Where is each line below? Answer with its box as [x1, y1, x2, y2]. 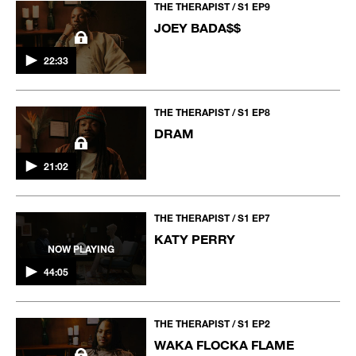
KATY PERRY [154, 231, 236, 247]
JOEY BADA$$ [154, 19, 242, 35]
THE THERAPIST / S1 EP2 [154, 317, 271, 331]
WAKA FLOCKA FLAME [154, 337, 295, 353]
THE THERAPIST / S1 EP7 [154, 211, 271, 225]
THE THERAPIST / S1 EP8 [154, 105, 271, 118]
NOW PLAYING [48, 242, 115, 256]
